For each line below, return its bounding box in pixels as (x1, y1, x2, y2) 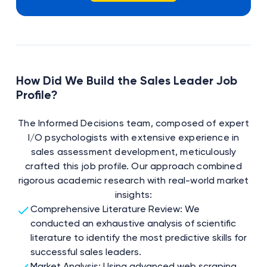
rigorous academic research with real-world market (18, 174, 249, 186)
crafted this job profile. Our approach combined (25, 160, 242, 172)
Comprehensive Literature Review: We (30, 203, 200, 215)
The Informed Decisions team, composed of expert (18, 117, 249, 129)
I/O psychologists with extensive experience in (27, 131, 240, 143)
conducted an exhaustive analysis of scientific (30, 217, 236, 229)
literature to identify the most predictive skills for (30, 231, 247, 243)
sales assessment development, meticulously (30, 145, 237, 157)
